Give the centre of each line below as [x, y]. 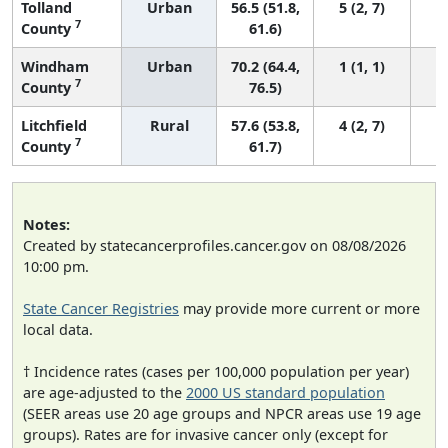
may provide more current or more [299, 308]
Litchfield [54, 125]
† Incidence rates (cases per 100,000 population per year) [216, 371]
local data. [58, 329]
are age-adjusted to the [104, 392]
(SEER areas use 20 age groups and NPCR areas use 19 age [222, 413]
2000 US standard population [285, 392]
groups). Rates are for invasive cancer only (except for [205, 434]
